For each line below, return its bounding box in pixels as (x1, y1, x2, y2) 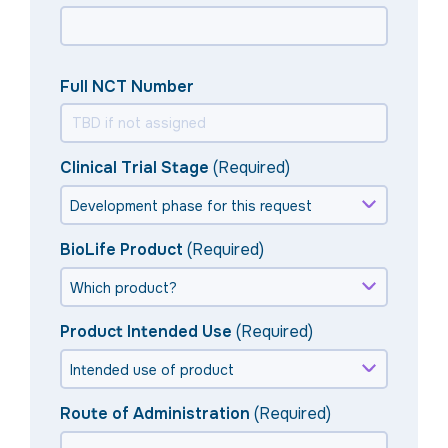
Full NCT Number (60, 76, 194, 98)
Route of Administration (60, 403, 250, 425)
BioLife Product (60, 239, 183, 261)
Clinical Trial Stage (60, 157, 209, 179)
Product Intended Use (60, 321, 232, 343)
